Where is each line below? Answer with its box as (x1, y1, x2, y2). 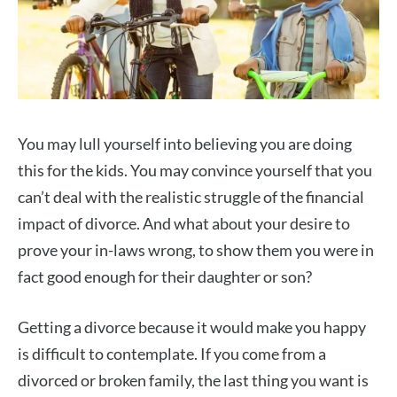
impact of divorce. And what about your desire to (18, 214, 350, 234)
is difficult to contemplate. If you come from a (18, 344, 326, 364)
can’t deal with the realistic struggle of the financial (18, 187, 364, 207)
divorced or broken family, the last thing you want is (18, 370, 369, 391)
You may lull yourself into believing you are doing (18, 134, 352, 154)
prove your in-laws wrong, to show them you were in (18, 240, 374, 261)
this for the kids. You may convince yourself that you (18, 160, 372, 181)
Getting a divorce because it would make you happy (18, 317, 366, 338)
